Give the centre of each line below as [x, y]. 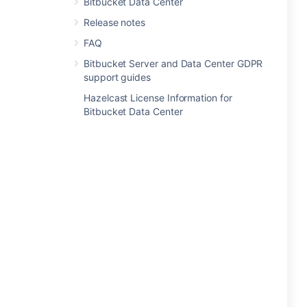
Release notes [115, 22]
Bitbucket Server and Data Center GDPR [173, 63]
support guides [118, 77]
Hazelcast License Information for [158, 98]
